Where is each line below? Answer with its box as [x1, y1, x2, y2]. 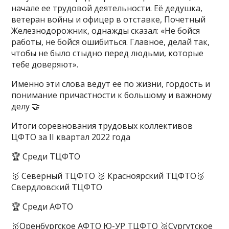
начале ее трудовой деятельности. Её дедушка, [11, 3, 203, 14]
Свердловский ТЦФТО [11, 181, 103, 193]
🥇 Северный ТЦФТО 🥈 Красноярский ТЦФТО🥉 [11, 170, 205, 181]
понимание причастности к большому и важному [11, 89, 212, 101]
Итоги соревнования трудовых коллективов [11, 120, 193, 131]
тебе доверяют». [11, 59, 79, 70]
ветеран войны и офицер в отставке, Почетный [11, 14, 206, 25]
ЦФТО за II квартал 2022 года [11, 131, 131, 143]
